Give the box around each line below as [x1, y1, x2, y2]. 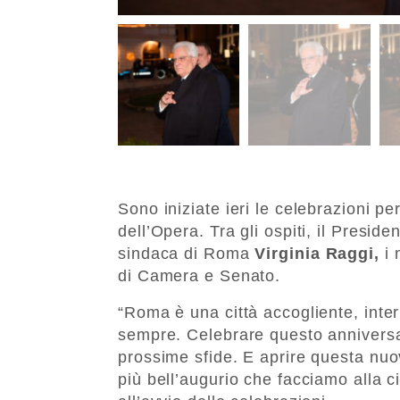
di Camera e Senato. [118, 266, 281, 285]
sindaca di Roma [118, 244, 255, 262]
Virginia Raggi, [254, 244, 385, 262]
